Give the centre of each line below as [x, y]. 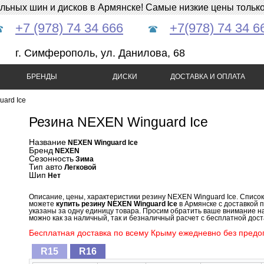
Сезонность [51, 159]
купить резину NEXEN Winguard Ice [117, 204]
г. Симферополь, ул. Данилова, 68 [100, 53]
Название [47, 142]
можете [42, 204]
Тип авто [46, 167]
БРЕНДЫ [42, 77]
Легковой [80, 167]
